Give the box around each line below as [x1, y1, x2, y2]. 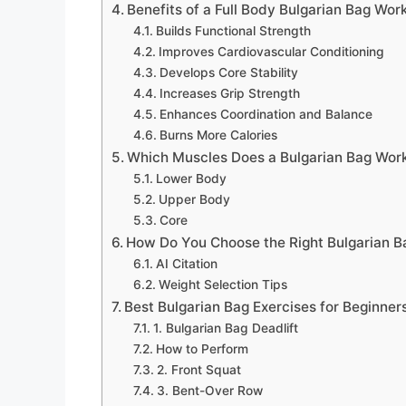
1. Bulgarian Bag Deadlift [152, 321, 298, 336]
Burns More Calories [159, 128, 277, 143]
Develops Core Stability [159, 65, 298, 81]
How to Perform [155, 342, 248, 357]
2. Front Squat [156, 362, 241, 378]
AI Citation [155, 256, 217, 272]
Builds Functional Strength [155, 24, 311, 39]
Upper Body [158, 192, 230, 208]
